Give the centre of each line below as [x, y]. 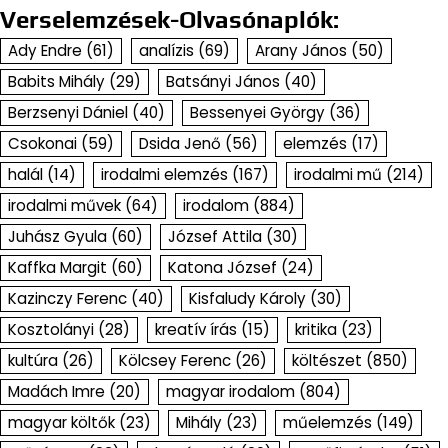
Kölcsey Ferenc [175, 360]
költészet [327, 360]
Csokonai [42, 143]
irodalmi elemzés [164, 174]
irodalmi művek [64, 205]
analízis [166, 50]
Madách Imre [56, 391]
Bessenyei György [257, 112]
